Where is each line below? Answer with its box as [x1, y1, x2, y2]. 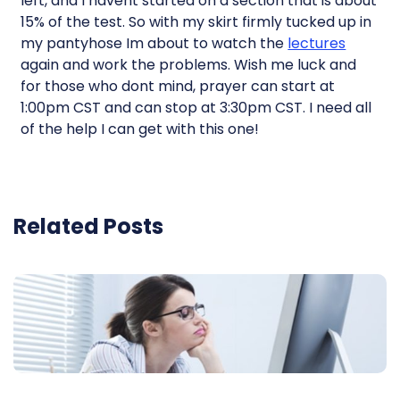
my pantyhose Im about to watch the [21, 33, 288, 54]
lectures [287, 33, 346, 54]
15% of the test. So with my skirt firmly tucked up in [21, 12, 372, 32]
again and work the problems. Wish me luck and [21, 54, 357, 75]
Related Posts [13, 212, 163, 241]
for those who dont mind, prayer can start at [21, 76, 336, 96]
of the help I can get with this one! [21, 119, 260, 139]
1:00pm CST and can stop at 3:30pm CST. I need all [21, 97, 372, 118]
